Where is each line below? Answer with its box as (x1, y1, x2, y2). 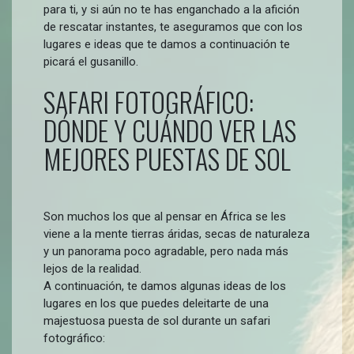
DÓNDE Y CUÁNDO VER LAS (43, 110, 296, 150)
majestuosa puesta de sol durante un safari (43, 314, 270, 328)
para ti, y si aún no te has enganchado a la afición (43, 2, 299, 17)
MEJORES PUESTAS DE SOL (43, 138, 291, 179)
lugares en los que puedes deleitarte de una (43, 296, 269, 311)
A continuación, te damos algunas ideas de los (43, 279, 286, 293)
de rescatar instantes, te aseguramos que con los (43, 20, 303, 34)
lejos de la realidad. (43, 262, 141, 276)
